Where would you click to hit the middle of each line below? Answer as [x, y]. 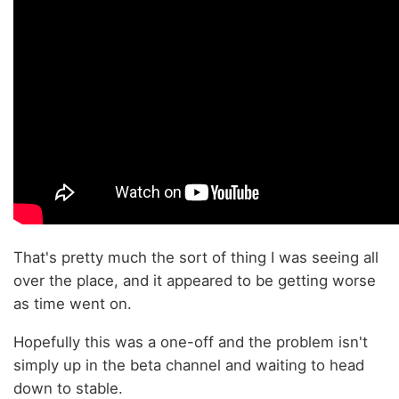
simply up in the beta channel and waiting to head [189, 366]
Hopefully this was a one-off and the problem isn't [191, 342]
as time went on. [73, 304]
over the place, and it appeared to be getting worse [195, 281]
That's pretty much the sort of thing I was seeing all [196, 258]
